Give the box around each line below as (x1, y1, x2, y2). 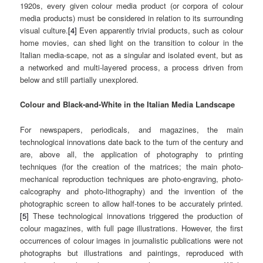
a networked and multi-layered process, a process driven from (20, 62, 243, 73)
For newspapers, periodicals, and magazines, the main (20, 123, 243, 135)
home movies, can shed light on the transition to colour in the (20, 37, 243, 49)
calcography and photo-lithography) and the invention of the (20, 185, 243, 197)
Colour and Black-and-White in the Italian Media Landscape (20, 99, 235, 110)
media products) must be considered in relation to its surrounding (20, 12, 243, 24)
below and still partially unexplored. (20, 74, 139, 86)
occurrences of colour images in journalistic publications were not (20, 234, 243, 246)
